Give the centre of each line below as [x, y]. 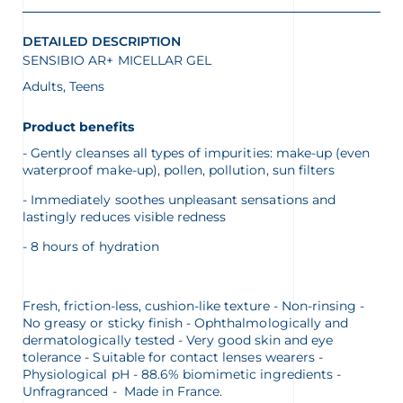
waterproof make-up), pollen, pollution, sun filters [179, 170]
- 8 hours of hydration [91, 247]
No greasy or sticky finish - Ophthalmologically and [186, 323]
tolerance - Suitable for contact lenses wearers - [173, 358]
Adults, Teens [64, 87]
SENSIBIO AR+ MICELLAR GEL [117, 61]
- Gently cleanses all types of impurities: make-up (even [197, 153]
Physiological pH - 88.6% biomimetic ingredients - [182, 375]
